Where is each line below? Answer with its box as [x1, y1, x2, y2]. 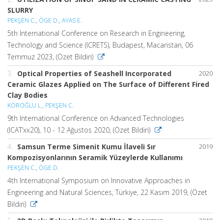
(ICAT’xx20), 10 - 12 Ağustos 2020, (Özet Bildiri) [7, 125, 152, 135]
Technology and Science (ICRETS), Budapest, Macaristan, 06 [7, 40, 193, 50]
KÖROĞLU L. [7, 101, 42, 110]
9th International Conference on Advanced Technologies [7, 113, 184, 123]
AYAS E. [62, 16, 82, 25]
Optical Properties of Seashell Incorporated [17, 69, 171, 78]
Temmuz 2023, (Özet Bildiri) [7, 52, 95, 61]
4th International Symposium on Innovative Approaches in [7, 176, 190, 185]
